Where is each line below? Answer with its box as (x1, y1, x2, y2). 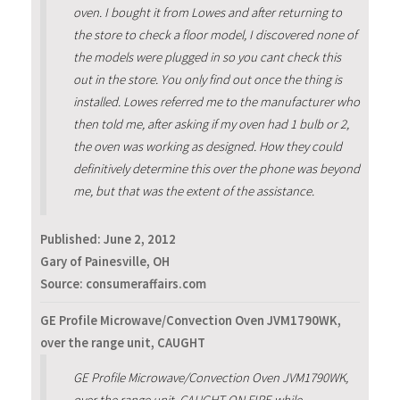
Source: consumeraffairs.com (40, 276, 206, 293)
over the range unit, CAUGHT (40, 334, 205, 351)
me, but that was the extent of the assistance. (72, 182, 314, 199)
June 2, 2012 (104, 231, 176, 248)
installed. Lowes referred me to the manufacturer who (72, 93, 360, 110)
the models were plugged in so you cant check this (72, 48, 341, 65)
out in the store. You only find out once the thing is (72, 71, 342, 87)
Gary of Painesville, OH (40, 254, 170, 271)
